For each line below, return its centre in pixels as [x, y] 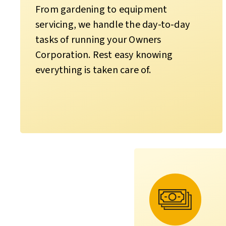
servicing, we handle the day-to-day [112, 24]
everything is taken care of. [93, 70]
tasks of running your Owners [98, 40]
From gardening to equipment [101, 9]
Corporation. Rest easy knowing [104, 55]
